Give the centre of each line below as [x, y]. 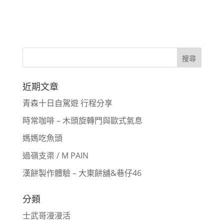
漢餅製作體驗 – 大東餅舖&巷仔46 [82, 173]
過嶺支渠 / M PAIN [55, 156]
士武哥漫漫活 [46, 216]
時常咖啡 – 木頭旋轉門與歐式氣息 [82, 121]
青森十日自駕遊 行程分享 [67, 103]
